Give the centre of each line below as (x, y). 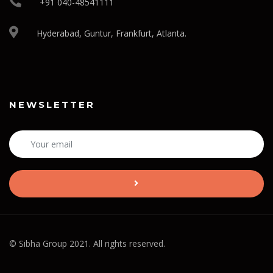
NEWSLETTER (52, 105)
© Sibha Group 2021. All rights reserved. (87, 243)
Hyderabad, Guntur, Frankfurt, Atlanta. (112, 34)
